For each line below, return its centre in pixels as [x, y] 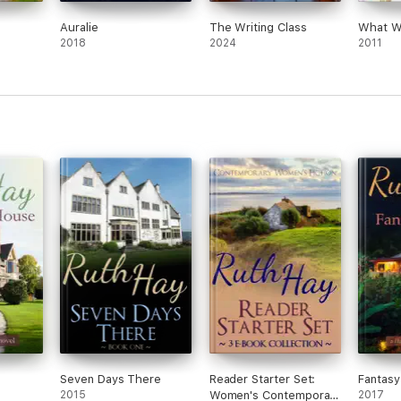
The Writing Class [258, 27]
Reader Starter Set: [262, 379]
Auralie [79, 27]
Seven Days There [111, 379]
